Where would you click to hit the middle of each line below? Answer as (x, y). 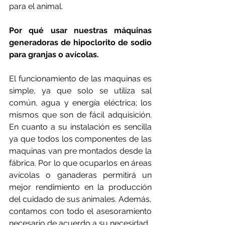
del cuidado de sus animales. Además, (80, 199)
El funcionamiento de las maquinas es (80, 79)
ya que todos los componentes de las (80, 139)
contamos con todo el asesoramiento (80, 211)
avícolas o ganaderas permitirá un (80, 175)
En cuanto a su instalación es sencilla (80, 127)
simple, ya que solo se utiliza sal (80, 91)
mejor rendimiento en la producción (80, 187)
